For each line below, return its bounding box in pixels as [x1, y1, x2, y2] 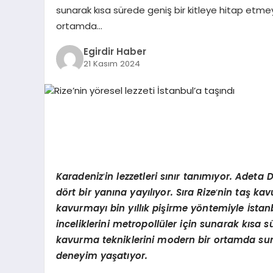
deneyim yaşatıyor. [55, 249, 148, 262]
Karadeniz [55, 170, 104, 183]
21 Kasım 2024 [83, 58, 140, 70]
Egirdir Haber [83, 45, 146, 58]
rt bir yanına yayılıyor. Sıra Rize [68, 186, 216, 199]
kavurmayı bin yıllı [55, 202, 144, 214]
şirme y [161, 202, 197, 214]
